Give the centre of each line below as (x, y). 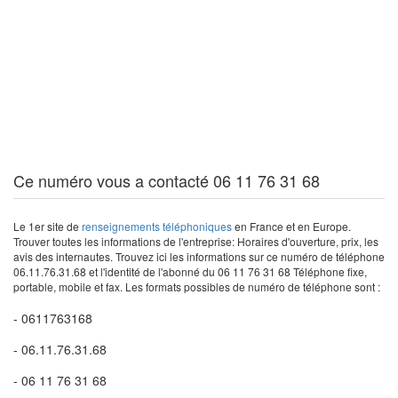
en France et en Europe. (291, 226)
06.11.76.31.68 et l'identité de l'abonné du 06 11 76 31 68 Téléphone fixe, (190, 271)
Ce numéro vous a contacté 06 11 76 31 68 (167, 180)
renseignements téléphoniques (157, 226)
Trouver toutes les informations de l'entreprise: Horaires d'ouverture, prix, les (196, 241)
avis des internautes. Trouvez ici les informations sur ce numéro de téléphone (199, 256)
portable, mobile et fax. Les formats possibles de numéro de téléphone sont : (197, 287)
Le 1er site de (48, 226)
